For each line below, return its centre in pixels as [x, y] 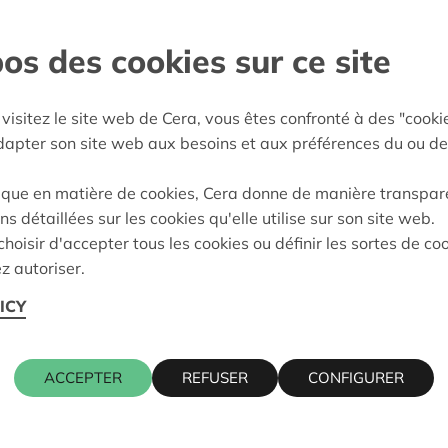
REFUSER [215, 378]
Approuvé [57, 206]
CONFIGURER [356, 378]
